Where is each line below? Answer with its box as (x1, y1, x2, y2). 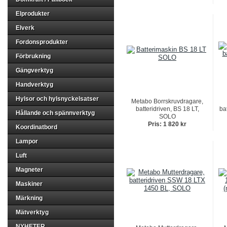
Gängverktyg (16, 67, 53, 74)
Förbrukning (16, 53, 51, 60)
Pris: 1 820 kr (148, 121, 186, 128)
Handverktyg (16, 81, 53, 88)
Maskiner (16, 180, 43, 187)
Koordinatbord (16, 124, 57, 131)
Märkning (16, 195, 43, 202)
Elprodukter (16, 10, 50, 17)
